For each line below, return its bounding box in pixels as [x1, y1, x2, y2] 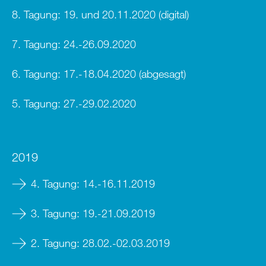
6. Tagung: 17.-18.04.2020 [12, 66, 136, 80]
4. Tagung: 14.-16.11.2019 [31, 177, 155, 191]
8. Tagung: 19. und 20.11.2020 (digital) [12, 7, 189, 21]
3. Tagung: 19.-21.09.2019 [31, 207, 155, 220]
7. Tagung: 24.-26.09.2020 [12, 37, 136, 50]
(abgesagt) [136, 66, 186, 80]
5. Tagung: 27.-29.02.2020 [12, 96, 136, 110]
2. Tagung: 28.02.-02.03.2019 [31, 236, 170, 250]
